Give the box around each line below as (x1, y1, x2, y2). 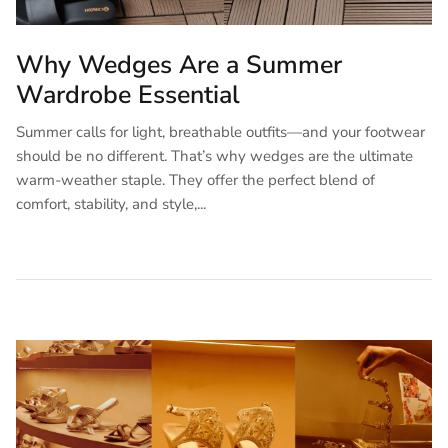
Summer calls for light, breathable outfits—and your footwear (16, 121, 425, 142)
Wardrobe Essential (16, 77, 240, 112)
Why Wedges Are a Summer (16, 47, 342, 82)
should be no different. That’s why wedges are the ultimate (16, 145, 413, 166)
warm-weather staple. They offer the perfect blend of (16, 169, 375, 190)
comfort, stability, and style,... (16, 193, 206, 214)
